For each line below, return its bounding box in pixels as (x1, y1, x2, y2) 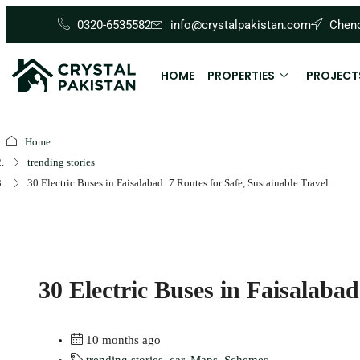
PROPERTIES (207, 67, 275, 84)
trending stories (27, 156, 95, 169)
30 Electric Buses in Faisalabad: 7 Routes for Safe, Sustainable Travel (27, 177, 329, 190)
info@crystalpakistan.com (170, 17, 311, 32)
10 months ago (83, 333, 161, 347)
